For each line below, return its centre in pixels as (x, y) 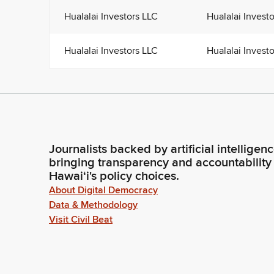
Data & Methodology (93, 205)
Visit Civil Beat (81, 220)
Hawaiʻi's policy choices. (114, 176)
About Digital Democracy (103, 191)
